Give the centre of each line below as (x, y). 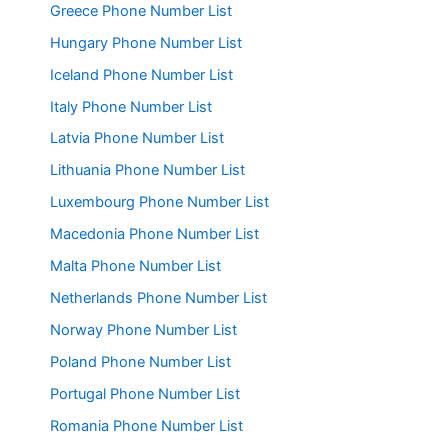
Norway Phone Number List (143, 330)
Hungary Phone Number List (146, 42)
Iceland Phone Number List (141, 74)
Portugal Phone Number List (145, 393)
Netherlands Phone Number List (158, 298)
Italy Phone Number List (131, 106)
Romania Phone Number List (146, 425)
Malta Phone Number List (135, 266)
